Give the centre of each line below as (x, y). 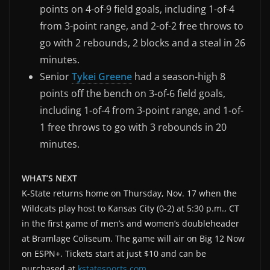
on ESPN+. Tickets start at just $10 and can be (114, 253)
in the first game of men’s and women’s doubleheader (130, 223)
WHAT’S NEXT (49, 178)
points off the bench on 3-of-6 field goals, (133, 93)
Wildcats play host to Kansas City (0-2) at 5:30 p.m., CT (130, 208)
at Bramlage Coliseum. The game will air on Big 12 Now (133, 238)
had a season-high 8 (179, 76)
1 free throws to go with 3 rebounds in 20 (133, 127)
